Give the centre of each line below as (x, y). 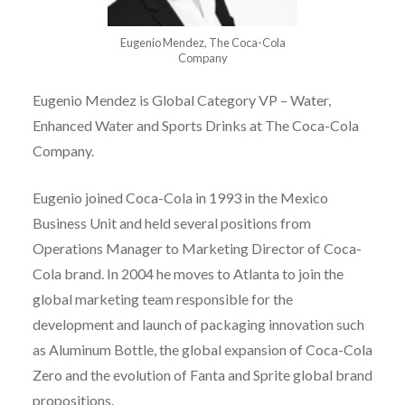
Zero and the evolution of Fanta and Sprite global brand (202, 375)
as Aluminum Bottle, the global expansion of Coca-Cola (202, 350)
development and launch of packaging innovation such (198, 325)
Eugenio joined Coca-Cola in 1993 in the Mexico (180, 198)
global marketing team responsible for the (162, 299)
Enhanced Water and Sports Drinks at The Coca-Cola (195, 126)
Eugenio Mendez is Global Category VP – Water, (181, 100)
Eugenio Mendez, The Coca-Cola (202, 43)
